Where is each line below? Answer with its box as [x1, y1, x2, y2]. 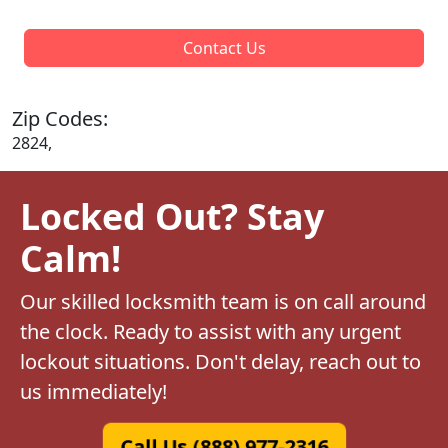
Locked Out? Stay [20, 191, 324, 240]
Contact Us [182, 36, 266, 59]
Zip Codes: [12, 104, 108, 132]
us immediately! [20, 377, 167, 405]
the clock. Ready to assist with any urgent [20, 317, 401, 345]
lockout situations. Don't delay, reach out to [20, 347, 421, 375]
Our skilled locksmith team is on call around [20, 287, 426, 315]
